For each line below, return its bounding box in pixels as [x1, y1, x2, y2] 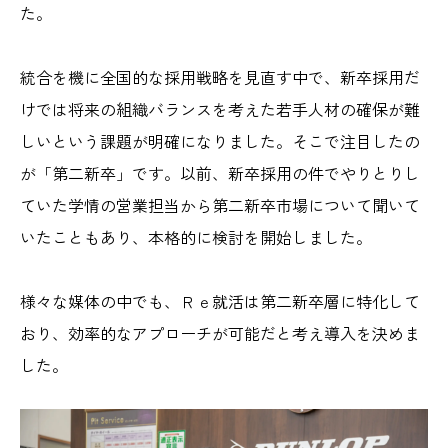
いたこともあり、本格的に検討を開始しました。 [20, 225, 372, 250]
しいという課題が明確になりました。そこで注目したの [20, 129, 420, 154]
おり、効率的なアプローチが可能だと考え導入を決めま [20, 321, 420, 346]
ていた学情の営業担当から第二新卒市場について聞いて [20, 193, 420, 218]
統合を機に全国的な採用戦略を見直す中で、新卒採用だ [20, 65, 420, 90]
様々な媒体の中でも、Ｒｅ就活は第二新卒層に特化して [20, 289, 420, 314]
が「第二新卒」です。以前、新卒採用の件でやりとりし [20, 161, 420, 186]
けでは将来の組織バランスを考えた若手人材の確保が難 [20, 97, 420, 122]
